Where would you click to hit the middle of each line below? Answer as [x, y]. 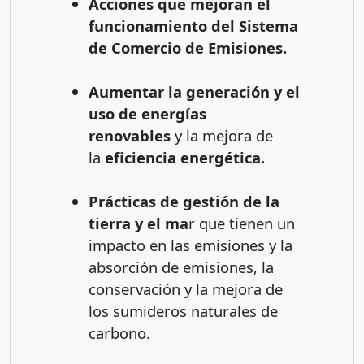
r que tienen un [242, 223]
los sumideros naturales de [183, 310]
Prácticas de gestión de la [184, 201]
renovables [130, 135]
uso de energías [147, 113]
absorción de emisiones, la [181, 266]
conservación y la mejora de [186, 288]
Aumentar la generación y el [194, 91]
